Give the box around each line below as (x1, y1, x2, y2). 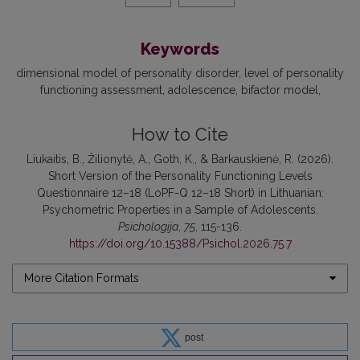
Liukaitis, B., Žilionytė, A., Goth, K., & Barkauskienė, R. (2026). (27, 152, 333, 166)
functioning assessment (39, 83, 162, 96)
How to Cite (132, 124, 228, 145)
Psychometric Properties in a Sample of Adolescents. (42, 202, 318, 216)
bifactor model (240, 83, 318, 96)
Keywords (141, 39, 219, 59)
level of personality (244, 66, 344, 80)
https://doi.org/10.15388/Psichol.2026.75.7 (68, 236, 292, 250)
